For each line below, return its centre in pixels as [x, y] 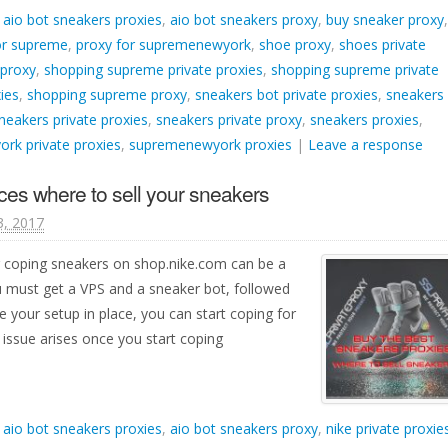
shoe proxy [295, 44]
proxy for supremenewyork [163, 44]
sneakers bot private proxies [286, 94]
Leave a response [365, 144]
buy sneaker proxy [385, 19]
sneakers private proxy [229, 119]
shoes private [382, 44]
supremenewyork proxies [210, 144]
